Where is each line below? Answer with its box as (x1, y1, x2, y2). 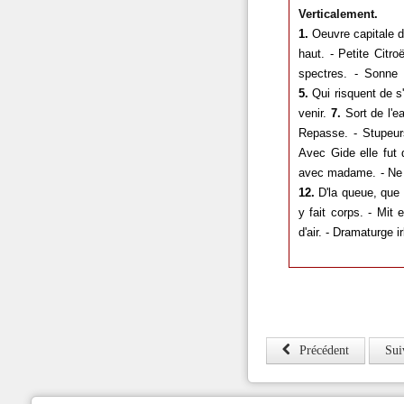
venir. (298, 106, 326, 120)
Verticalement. (298, 6, 378, 21)
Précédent (298, 343, 349, 357)
